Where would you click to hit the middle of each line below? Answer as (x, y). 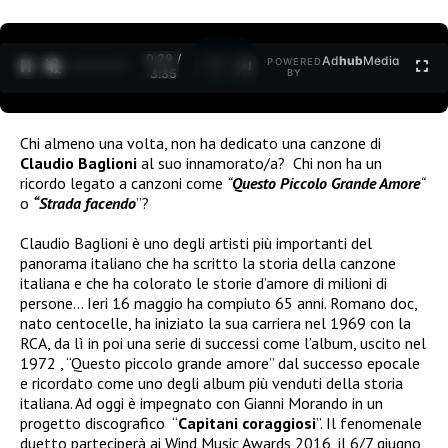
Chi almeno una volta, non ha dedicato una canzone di (200, 142)
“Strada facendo (84, 202)
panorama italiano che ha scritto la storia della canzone (208, 262)
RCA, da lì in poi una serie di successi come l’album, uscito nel (223, 342)
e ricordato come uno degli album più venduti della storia (211, 382)
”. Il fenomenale (369, 422)
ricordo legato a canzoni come (123, 182)
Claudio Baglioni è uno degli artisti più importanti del (196, 242)
